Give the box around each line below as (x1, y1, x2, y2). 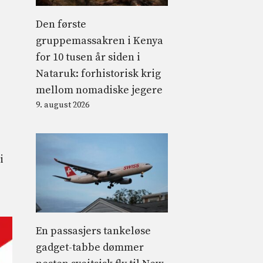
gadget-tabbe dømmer (36, 240, 144, 254)
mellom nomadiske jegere (36, 83, 163, 97)
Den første (36, 17, 86, 31)
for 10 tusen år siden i (36, 50, 140, 64)
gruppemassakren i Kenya (36, 33, 163, 48)
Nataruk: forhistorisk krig (36, 66, 161, 80)
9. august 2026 (36, 99, 89, 110)
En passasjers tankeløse (36, 224, 151, 238)
